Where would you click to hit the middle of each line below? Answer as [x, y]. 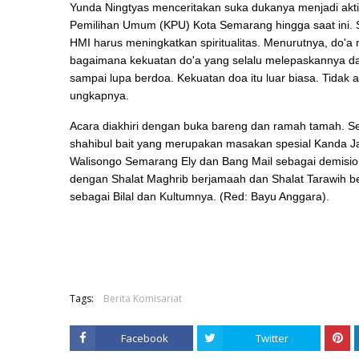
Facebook [144, 338]
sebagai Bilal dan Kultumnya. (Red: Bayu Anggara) [198, 196]
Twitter [272, 338]
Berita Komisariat [143, 298]
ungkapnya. [99, 95]
